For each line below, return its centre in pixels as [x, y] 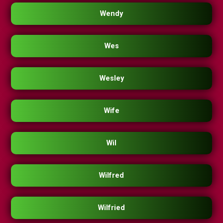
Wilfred [111, 175]
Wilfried [111, 208]
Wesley [111, 78]
